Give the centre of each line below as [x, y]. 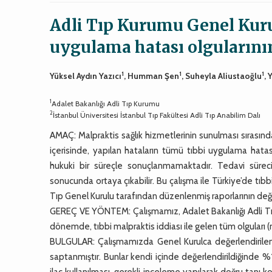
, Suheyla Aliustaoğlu [222, 76]
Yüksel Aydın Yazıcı [86, 76]
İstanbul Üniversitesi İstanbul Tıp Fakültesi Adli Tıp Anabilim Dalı [157, 115]
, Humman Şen [152, 76]
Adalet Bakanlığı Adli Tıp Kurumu [106, 103]
